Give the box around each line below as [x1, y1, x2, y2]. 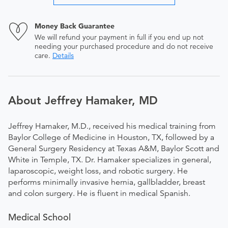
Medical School [8, 211, 71, 223]
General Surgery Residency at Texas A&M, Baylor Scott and [8, 144, 219, 154]
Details [52, 51, 74, 60]
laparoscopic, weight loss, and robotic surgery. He [8, 166, 188, 176]
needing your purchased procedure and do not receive [35, 42, 213, 51]
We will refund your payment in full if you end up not [35, 33, 204, 42]
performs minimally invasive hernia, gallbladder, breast [8, 177, 205, 187]
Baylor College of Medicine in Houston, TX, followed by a [8, 132, 214, 142]
